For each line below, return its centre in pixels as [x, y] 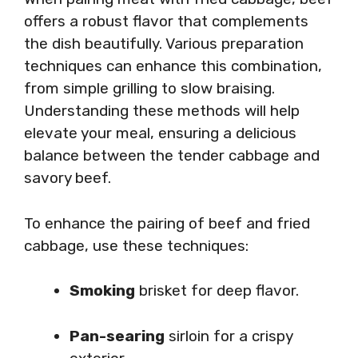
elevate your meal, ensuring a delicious [160, 133]
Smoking [102, 290]
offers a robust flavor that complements [166, 21]
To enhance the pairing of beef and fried [167, 223]
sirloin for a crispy [229, 336]
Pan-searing [117, 336]
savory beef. [68, 178]
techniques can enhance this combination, [173, 66]
